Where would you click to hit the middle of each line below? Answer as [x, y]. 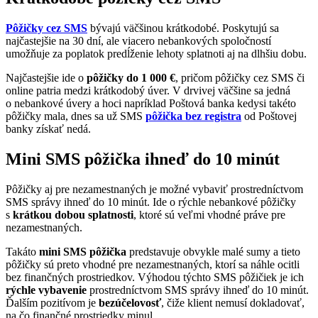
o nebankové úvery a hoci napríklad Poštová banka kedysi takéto [151, 103]
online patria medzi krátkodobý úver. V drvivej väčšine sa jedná [148, 90]
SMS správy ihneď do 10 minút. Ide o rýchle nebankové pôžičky [151, 202]
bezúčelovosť [130, 302]
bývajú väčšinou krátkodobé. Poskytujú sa [183, 28]
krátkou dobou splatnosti [73, 214]
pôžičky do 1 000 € [131, 77]
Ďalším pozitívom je [52, 302]
